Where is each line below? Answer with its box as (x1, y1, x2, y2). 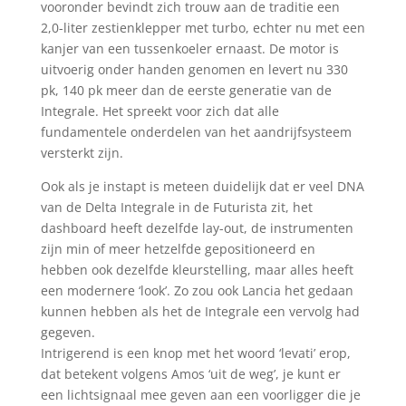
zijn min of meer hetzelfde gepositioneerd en (40, 239, 315, 257)
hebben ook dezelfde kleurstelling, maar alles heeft (40, 260, 353, 278)
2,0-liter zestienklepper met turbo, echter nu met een (40, 18, 365, 36)
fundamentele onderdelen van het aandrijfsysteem (40, 122, 352, 140)
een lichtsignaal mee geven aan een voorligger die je (40, 385, 361, 403)
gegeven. (40, 323, 95, 341)
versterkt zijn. (40, 143, 123, 161)
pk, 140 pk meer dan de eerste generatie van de (40, 81, 332, 99)
